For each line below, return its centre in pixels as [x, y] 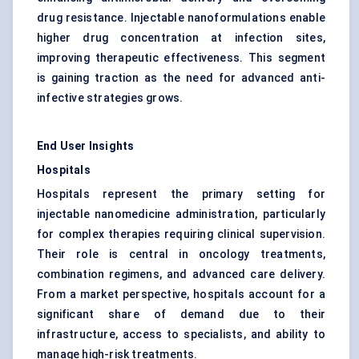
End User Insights [86, 146]
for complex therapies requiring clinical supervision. [181, 234]
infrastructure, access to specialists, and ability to [181, 335]
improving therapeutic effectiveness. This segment [181, 58]
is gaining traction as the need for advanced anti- [181, 78]
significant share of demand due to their [181, 315]
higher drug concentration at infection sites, [181, 38]
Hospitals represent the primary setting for [181, 194]
